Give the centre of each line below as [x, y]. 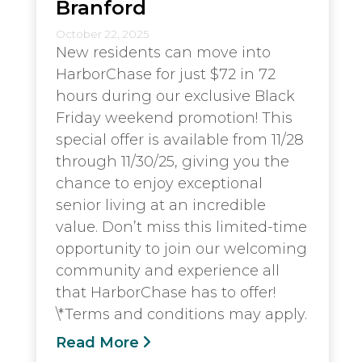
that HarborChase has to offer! [166, 293]
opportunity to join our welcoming [181, 249]
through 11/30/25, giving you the [173, 162]
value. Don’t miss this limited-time [181, 227]
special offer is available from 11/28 [180, 140]
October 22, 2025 [102, 34]
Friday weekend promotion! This [174, 118]
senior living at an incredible [161, 205]
